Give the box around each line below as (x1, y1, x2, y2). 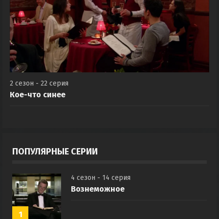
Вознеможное (71, 196, 125, 205)
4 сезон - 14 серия (71, 185, 131, 194)
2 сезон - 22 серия (10, 90, 68, 99)
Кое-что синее (10, 101, 66, 111)
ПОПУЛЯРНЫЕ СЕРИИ (12, 157, 98, 169)
